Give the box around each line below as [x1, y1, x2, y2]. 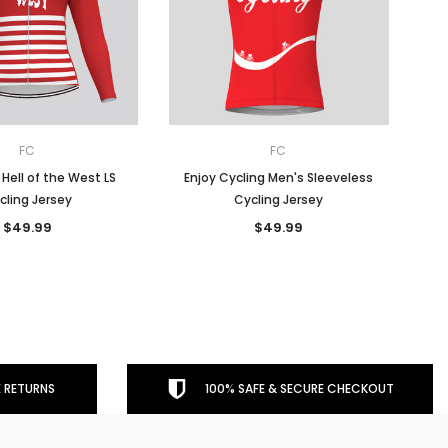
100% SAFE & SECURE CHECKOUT [204, 379, 394, 397]
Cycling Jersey [234, 190, 323, 208]
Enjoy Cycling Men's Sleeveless [184, 168, 373, 186]
